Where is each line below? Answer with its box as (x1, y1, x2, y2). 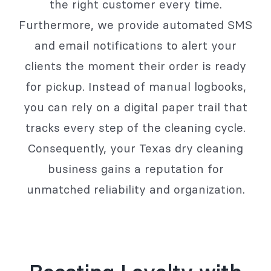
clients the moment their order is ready (25, 59, 246, 74)
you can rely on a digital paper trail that (24, 100, 247, 115)
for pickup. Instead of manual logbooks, (25, 79, 246, 94)
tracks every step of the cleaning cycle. (25, 120, 246, 135)
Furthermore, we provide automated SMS (19, 18, 252, 33)
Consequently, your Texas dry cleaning (28, 141, 243, 156)
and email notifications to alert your (34, 38, 237, 53)
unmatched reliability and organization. (26, 182, 245, 197)
